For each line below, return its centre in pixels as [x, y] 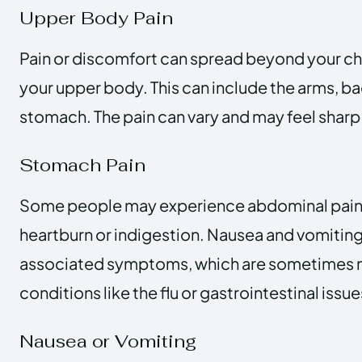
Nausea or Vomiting [108, 341]
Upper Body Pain [96, 17]
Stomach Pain [82, 164]
